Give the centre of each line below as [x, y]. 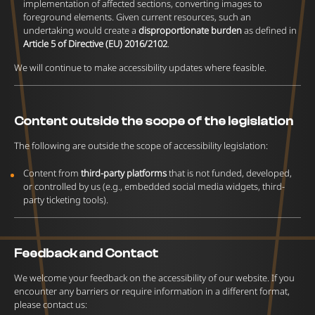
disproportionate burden [190, 30]
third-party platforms [124, 173]
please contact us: [51, 304]
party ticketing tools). [66, 200]
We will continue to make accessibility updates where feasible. [140, 67]
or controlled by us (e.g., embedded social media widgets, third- [154, 186]
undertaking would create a [81, 30]
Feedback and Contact [86, 253]
